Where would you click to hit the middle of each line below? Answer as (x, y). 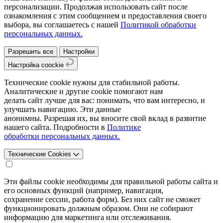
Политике (124, 127)
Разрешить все (31, 52)
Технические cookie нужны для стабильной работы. (92, 83)
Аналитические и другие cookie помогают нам (83, 92)
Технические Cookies (41, 154)
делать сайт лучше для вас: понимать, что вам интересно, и (105, 101)
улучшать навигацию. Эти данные (62, 110)
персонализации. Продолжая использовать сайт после (96, 7)
